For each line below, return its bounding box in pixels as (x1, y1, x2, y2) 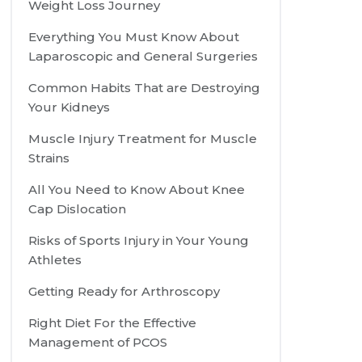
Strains (28, 150, 70, 166)
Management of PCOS (28, 335, 168, 351)
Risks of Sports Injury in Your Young (28, 233, 250, 249)
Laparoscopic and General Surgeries (28, 48, 259, 65)
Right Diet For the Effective (28, 315, 197, 331)
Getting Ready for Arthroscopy (28, 284, 221, 300)
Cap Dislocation (28, 201, 127, 217)
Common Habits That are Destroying (28, 80, 261, 96)
